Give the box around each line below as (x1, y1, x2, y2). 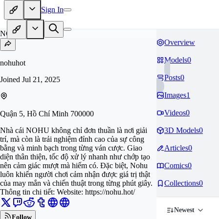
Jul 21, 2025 (22, 75, 60, 84)
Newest (174, 206, 195, 214)
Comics (164, 161, 188, 170)
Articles (164, 144, 188, 152)
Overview (164, 38, 195, 46)
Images (164, 91, 186, 99)
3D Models (164, 126, 199, 134)
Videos (164, 109, 186, 117)
